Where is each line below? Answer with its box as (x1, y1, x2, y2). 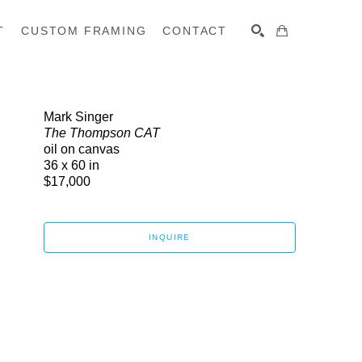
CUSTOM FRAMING (21, 23, 147, 37)
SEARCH (234, 71, 276, 80)
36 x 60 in (44, 158, 99, 172)
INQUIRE (149, 233, 191, 242)
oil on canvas (44, 142, 120, 156)
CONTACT (162, 23, 227, 37)
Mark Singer (44, 110, 113, 124)
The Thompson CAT (44, 126, 160, 140)
